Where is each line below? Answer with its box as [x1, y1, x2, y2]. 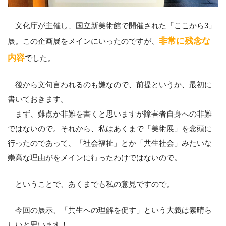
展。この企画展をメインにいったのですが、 [8, 36, 159, 45]
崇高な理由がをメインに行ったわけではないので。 [8, 153, 182, 162]
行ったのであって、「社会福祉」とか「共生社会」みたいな [8, 139, 212, 148]
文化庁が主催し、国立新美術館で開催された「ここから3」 [8, 21, 216, 30]
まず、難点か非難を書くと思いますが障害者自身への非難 [8, 109, 212, 119]
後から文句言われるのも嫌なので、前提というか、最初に [8, 80, 212, 89]
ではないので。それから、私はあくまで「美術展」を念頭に [8, 124, 212, 133]
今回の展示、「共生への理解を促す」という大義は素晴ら [8, 205, 212, 214]
